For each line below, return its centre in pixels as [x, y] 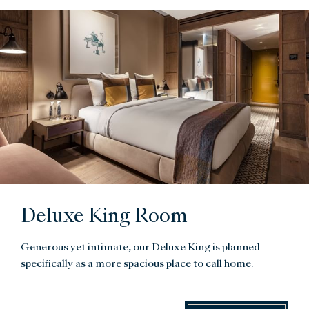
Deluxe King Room [104, 217]
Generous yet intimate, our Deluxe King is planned [140, 247]
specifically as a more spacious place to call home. [137, 264]
